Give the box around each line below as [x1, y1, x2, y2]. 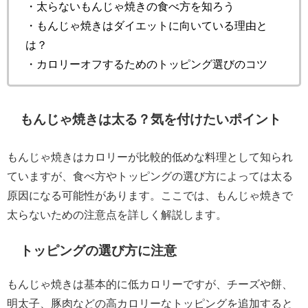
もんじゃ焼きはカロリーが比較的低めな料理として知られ [7, 151, 293, 163]
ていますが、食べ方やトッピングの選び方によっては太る [7, 170, 293, 182]
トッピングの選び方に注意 [20, 243, 177, 257]
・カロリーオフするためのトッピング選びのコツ [25, 58, 267, 70]
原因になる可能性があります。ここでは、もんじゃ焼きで [7, 190, 293, 201]
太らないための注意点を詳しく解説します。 [7, 209, 227, 221]
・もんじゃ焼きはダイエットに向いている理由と [25, 20, 267, 32]
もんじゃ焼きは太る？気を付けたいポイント [20, 113, 282, 126]
